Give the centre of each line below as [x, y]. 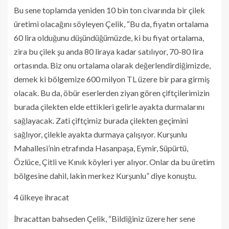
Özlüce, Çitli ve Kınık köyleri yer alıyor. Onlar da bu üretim [114, 162]
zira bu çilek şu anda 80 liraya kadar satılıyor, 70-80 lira [109, 51]
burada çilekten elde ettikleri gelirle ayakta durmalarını [109, 107]
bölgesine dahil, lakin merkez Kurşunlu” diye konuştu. [105, 176]
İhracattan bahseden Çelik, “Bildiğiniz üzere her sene [105, 219]
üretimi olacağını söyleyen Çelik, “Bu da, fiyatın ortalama [111, 24]
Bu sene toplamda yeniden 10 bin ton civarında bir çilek [109, 10]
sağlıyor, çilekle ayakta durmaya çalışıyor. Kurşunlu [100, 134]
